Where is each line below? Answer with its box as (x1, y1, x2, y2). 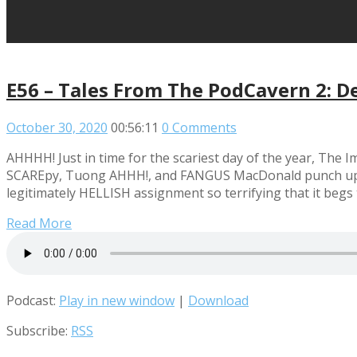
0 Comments (162, 118, 237, 136)
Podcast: (6, 291, 59, 309)
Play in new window (59, 291, 175, 309)
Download (188, 291, 249, 309)
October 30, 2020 (6, 118, 108, 136)
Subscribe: (6, 321, 71, 339)
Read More (6, 214, 72, 232)
